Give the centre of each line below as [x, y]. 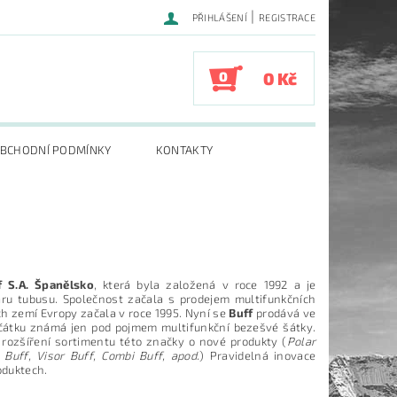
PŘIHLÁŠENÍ [219, 17]
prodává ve [286, 312]
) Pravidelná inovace [258, 355]
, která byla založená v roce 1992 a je [205, 284]
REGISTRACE [287, 17]
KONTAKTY [184, 150]
